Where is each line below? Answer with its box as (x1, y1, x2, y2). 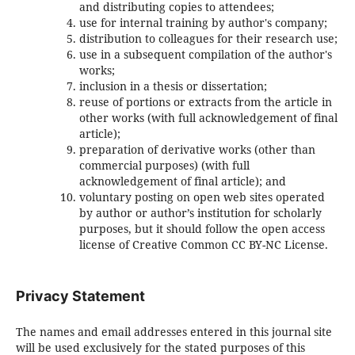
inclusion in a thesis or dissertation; (78, 78, 267, 94)
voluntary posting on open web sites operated (78, 189, 325, 205)
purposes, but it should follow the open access (78, 221, 325, 237)
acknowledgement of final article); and (78, 174, 286, 189)
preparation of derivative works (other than (78, 142, 315, 158)
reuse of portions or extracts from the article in (78, 94, 332, 110)
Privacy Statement (15, 288, 145, 305)
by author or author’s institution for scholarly (78, 205, 322, 221)
